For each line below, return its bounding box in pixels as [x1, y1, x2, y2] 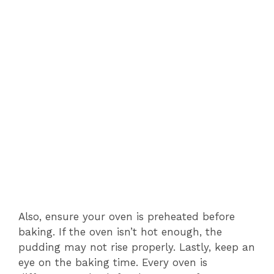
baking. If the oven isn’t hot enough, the [18, 226, 222, 239]
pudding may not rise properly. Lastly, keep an [18, 241, 255, 254]
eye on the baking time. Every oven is [18, 256, 207, 269]
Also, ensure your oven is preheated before [18, 210, 235, 223]
